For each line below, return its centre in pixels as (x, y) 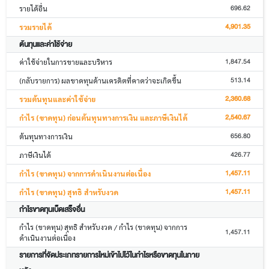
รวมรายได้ (35, 27)
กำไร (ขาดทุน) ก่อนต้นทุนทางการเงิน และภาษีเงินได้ (103, 118)
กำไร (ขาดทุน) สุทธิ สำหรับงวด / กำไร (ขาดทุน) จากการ (103, 227)
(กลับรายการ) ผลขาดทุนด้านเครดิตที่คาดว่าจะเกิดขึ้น (100, 81)
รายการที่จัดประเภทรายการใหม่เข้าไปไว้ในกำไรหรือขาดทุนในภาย (109, 255)
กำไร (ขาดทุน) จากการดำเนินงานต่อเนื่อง (85, 174)
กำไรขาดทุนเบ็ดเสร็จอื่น (52, 210)
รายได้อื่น (33, 9)
